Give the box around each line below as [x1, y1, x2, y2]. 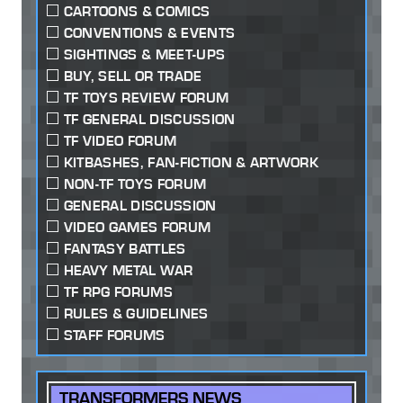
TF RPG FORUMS [63, 282, 173, 300]
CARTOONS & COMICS [63, 2, 210, 20]
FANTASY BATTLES [63, 239, 186, 257]
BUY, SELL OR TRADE [63, 67, 202, 85]
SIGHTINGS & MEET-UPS [63, 45, 226, 63]
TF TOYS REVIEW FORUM [63, 88, 229, 106]
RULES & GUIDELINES [63, 304, 209, 322]
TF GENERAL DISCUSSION [63, 110, 236, 128]
